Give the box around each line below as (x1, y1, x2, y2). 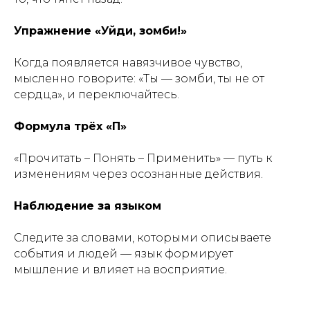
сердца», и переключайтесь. (14, 88, 179, 101)
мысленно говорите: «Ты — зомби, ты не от (14, 72, 264, 85)
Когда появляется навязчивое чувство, (14, 56, 242, 69)
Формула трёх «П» (14, 120, 127, 133)
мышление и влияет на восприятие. (14, 263, 227, 276)
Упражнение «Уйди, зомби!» (14, 24, 187, 37)
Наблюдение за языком (14, 199, 161, 212)
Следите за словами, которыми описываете (14, 231, 271, 244)
